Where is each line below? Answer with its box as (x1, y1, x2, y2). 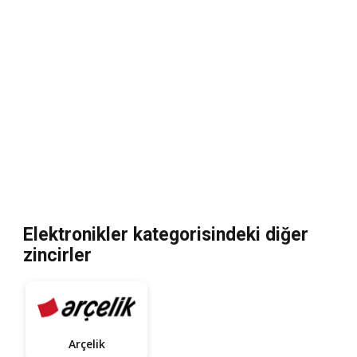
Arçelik (68, 335, 105, 351)
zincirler (23, 244, 92, 266)
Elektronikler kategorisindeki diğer (23, 223, 308, 245)
